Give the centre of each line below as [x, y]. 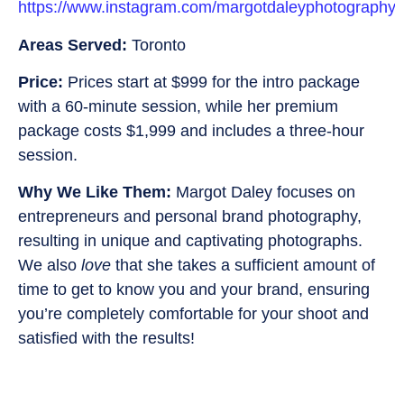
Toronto [159, 45]
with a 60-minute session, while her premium [178, 107]
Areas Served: [73, 45]
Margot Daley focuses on [263, 193]
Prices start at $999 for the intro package [211, 83]
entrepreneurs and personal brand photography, [190, 217]
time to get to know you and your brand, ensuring [194, 290]
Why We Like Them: [95, 193]
